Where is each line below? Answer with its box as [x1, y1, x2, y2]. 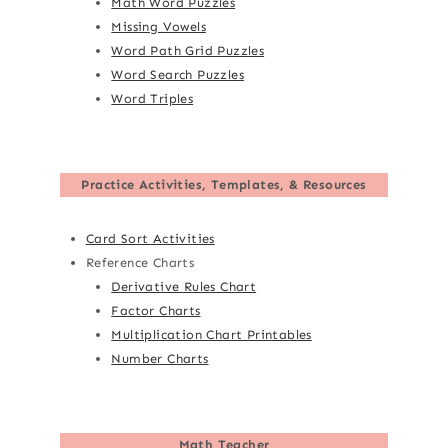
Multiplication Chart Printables [111, 327, 312, 343]
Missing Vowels [111, 19, 206, 35]
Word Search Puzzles [111, 67, 244, 83]
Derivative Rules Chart [111, 279, 257, 295]
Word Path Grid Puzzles [111, 43, 265, 59]
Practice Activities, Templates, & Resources [81, 177, 367, 193]
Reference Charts [85, 255, 195, 271]
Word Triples [111, 91, 194, 107]
